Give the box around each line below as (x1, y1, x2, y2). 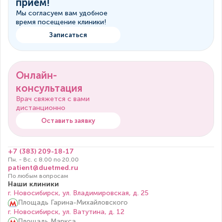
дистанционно (16, 103, 65, 112)
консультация (16, 82, 82, 94)
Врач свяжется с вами (16, 94, 90, 103)
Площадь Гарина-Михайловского (18, 198, 128, 207)
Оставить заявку (41, 116, 96, 124)
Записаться (49, 31, 88, 39)
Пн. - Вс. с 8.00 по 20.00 (8, 156, 79, 163)
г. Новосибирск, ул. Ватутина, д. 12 (8, 207, 124, 216)
